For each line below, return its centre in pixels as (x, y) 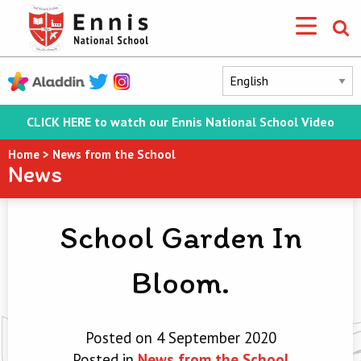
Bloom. (180, 282)
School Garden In (180, 237)
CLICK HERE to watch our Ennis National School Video (180, 122)
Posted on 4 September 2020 (180, 338)
